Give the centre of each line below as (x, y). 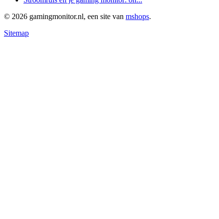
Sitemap (16, 33)
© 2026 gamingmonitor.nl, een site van (65, 17)
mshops (137, 17)
